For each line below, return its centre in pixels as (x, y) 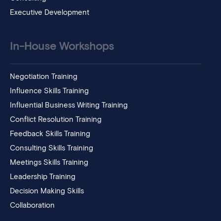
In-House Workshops (62, 47)
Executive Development (50, 13)
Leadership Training (43, 177)
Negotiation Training (44, 77)
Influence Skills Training (49, 91)
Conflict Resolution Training (56, 120)
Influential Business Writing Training (69, 106)
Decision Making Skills (47, 191)
